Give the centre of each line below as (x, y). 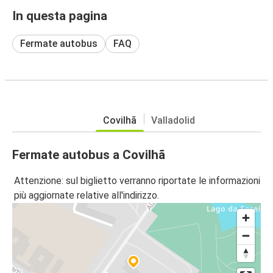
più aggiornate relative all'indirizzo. (87, 196)
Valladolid (173, 120)
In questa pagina (60, 16)
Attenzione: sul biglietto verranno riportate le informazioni (137, 181)
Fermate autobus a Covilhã (89, 154)
